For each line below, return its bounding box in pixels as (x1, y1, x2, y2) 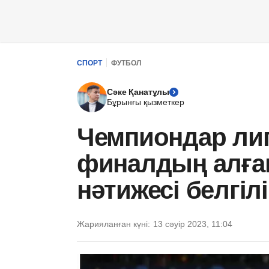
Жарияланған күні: (77, 219, 150, 229)
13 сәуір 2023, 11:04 (153, 219, 232, 229)
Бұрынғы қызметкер (107, 97, 184, 107)
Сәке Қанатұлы (107, 87, 170, 97)
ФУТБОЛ (111, 58, 141, 67)
